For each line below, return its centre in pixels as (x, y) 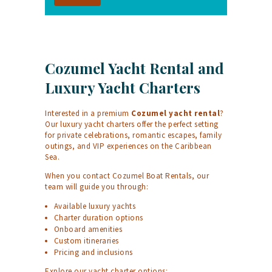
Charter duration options (98, 218)
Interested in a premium (88, 114)
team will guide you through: (97, 187)
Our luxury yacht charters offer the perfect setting (132, 124)
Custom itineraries (86, 241)
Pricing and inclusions (93, 253)
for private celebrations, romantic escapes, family (133, 135)
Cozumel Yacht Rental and (134, 68)
